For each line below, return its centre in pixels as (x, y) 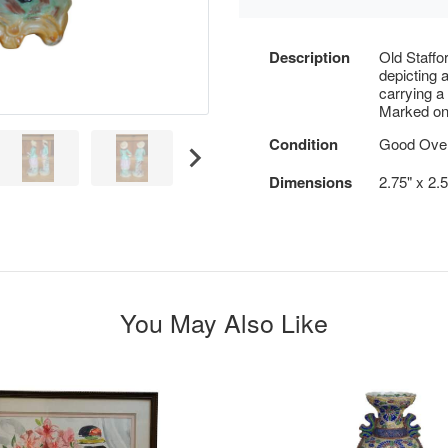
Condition (303, 144)
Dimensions (310, 182)
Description (309, 57)
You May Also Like (224, 322)
